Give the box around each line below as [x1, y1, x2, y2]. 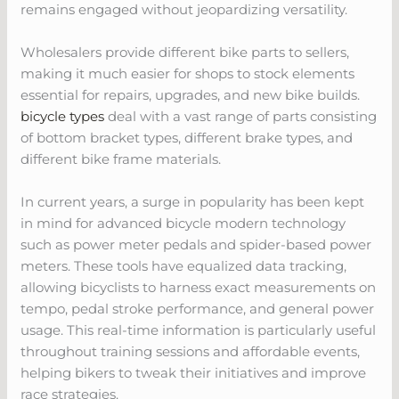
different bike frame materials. [20, 150, 222, 167]
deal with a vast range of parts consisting [104, 107, 378, 125]
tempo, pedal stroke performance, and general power [20, 299, 375, 317]
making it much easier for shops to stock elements [20, 64, 355, 82]
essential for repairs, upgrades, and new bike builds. [20, 85, 361, 103]
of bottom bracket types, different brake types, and [20, 128, 354, 146]
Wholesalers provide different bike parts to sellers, [20, 43, 350, 61]
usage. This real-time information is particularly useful [20, 321, 377, 338]
